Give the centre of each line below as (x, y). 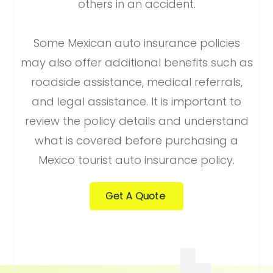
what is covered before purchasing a (136, 140)
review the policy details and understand (136, 121)
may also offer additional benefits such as (136, 62)
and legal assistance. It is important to (136, 101)
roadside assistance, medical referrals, (136, 82)
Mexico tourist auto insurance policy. (136, 160)
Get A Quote (135, 196)
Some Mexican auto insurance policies (136, 43)
